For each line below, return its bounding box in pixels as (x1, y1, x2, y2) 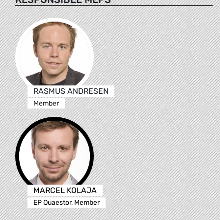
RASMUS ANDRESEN (33, 86, 109, 96)
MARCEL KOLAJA (33, 185, 97, 195)
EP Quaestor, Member (33, 198, 100, 207)
